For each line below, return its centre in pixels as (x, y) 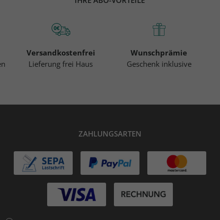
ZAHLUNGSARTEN (110, 133)
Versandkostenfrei (61, 52)
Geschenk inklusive (159, 64)
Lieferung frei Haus (61, 64)
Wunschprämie (159, 52)
